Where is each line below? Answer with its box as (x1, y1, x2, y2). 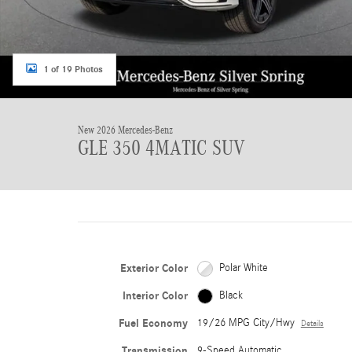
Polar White (218, 262, 268, 274)
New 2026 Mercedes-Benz (78, 124, 173, 136)
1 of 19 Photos (43, 63, 103, 75)
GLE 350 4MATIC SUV (78, 136, 245, 159)
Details (300, 319, 324, 328)
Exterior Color (119, 262, 188, 275)
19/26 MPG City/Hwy (196, 317, 295, 329)
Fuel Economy (118, 317, 188, 330)
